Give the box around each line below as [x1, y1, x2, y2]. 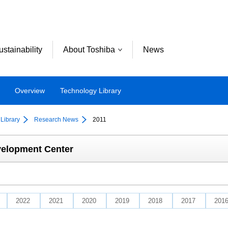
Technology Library [60, 86, 121, 95]
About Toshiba [63, 45, 115, 54]
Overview [15, 86, 45, 95]
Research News [34, 116, 78, 123]
